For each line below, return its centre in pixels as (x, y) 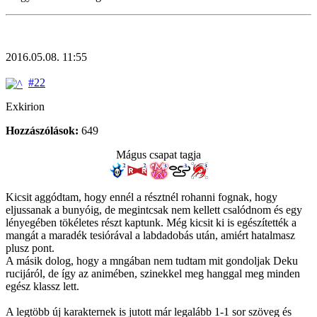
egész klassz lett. (42, 286)
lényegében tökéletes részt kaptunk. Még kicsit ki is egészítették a (151, 222)
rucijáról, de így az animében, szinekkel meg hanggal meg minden (153, 273)
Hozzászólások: (42, 130)
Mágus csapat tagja (158, 154)
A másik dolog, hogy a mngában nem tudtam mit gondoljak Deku (152, 260)
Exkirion (25, 106)
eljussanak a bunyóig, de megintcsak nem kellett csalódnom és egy (154, 209)
